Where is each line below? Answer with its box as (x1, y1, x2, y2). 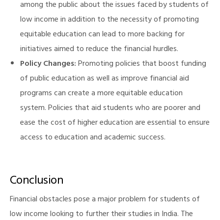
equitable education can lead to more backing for (20, 27, 185, 43)
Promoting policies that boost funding (76, 57, 206, 72)
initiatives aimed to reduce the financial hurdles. (20, 42, 178, 57)
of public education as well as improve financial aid (20, 72, 189, 87)
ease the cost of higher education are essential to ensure (20, 116, 210, 131)
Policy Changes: (20, 57, 76, 72)
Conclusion (10, 170, 63, 193)
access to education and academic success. (20, 131, 165, 146)
